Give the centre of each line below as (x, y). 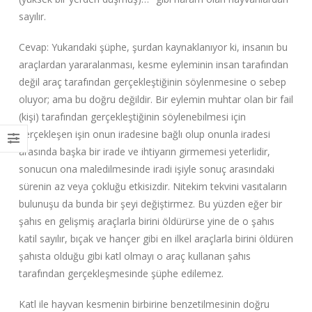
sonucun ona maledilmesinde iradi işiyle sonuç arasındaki (146, 169)
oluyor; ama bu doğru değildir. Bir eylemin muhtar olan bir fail (156, 99)
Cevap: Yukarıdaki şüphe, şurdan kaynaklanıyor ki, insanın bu (153, 47)
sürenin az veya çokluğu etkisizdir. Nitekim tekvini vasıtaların (153, 186)
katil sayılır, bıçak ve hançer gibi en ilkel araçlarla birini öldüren (156, 238)
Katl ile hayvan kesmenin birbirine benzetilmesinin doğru (144, 304)
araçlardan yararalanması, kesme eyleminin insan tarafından (153, 64)
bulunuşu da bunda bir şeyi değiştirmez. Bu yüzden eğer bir (150, 203)
